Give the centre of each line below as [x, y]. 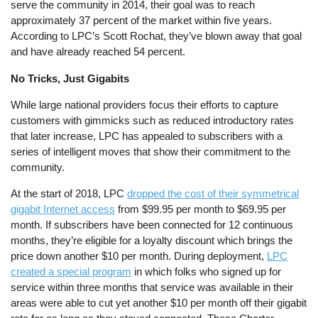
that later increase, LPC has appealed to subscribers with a [147, 136]
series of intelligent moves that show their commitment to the [151, 151]
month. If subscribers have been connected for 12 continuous [152, 225]
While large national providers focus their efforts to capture [145, 104]
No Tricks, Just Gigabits [70, 78]
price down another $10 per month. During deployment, [139, 256]
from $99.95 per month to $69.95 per [201, 209]
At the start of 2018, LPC [69, 194]
